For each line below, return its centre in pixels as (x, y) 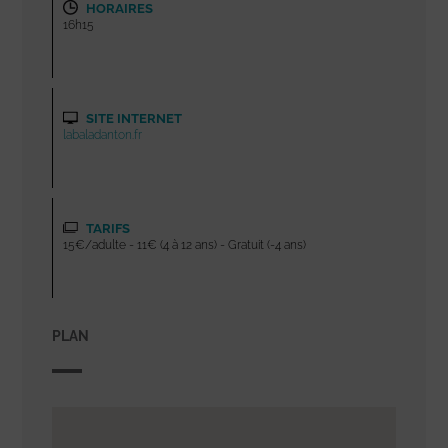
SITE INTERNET (133, 118)
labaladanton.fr (103, 134)
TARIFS (107, 228)
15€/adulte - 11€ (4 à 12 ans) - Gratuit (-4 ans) (185, 244)
